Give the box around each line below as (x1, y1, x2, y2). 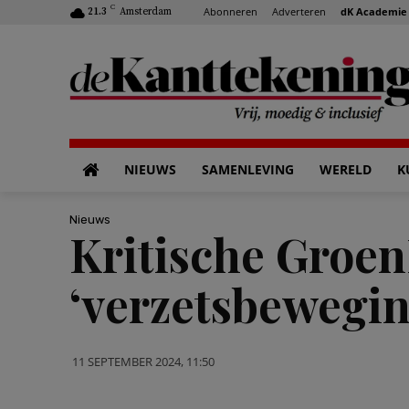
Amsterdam (120, 5, 172, 18)
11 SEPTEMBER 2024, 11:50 (72, 352, 215, 370)
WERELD (320, 161, 372, 178)
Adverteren (272, 4, 326, 18)
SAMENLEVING (202, 161, 294, 178)
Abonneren (204, 4, 257, 18)
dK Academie (341, 4, 407, 18)
